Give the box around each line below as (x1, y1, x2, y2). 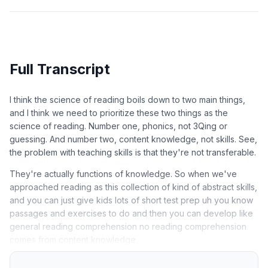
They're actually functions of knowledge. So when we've (10, 168, 237, 179)
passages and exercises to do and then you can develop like (10, 208, 253, 218)
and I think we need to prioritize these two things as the (10, 107, 228, 118)
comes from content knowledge (10, 234, 136, 245)
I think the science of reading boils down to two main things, (10, 94, 245, 105)
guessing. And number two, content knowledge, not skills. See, (10, 133, 257, 144)
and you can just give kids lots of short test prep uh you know (10, 194, 253, 205)
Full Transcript (10, 60, 110, 78)
